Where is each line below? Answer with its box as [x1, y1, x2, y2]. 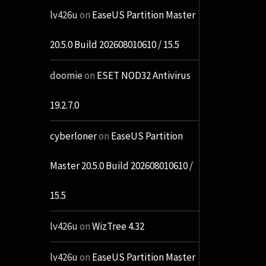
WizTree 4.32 [91, 220, 144, 233]
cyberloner [49, 129, 97, 143]
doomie [49, 69, 83, 83]
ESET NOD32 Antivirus [96, 69, 191, 83]
